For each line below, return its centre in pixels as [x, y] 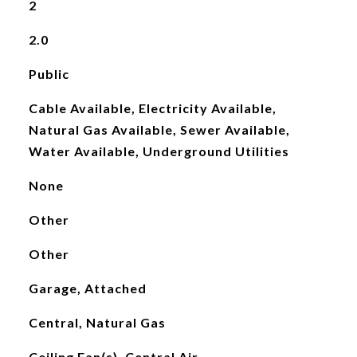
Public [49, 74]
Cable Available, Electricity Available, [152, 108]
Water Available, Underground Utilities [159, 151]
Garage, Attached [87, 288]
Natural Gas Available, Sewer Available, [159, 129]
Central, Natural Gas [97, 322]
